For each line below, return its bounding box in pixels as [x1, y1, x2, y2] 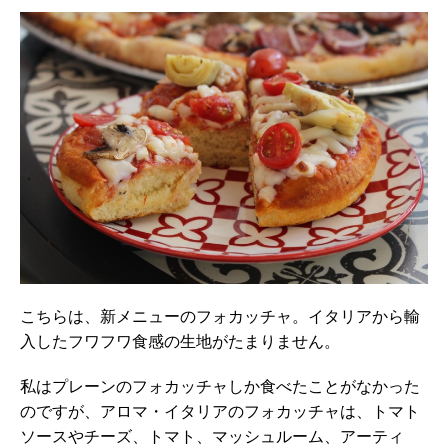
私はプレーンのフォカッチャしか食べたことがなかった [20, 377, 420, 397]
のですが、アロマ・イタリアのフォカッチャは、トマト [20, 402, 420, 422]
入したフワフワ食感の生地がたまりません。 [20, 332, 340, 352]
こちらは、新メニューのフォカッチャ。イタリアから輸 [20, 307, 420, 327]
